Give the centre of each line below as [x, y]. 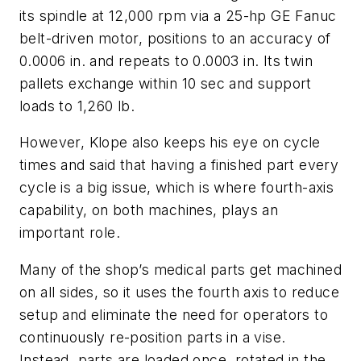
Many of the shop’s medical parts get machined [180, 270]
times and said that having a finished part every [179, 165]
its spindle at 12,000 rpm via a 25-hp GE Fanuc [178, 15]
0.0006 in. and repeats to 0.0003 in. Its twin [166, 60]
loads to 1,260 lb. [77, 106]
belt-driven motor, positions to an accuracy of [175, 38]
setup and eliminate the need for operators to [174, 315]
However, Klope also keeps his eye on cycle [170, 143]
